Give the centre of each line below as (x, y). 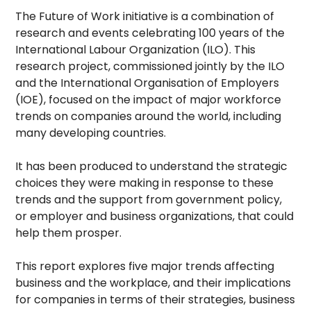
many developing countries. (91, 133)
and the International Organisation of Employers (148, 83)
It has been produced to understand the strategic (152, 167)
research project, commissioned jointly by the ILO (150, 67)
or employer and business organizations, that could (155, 217)
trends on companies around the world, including (149, 117)
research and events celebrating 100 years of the (150, 33)
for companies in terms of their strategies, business (155, 300)
